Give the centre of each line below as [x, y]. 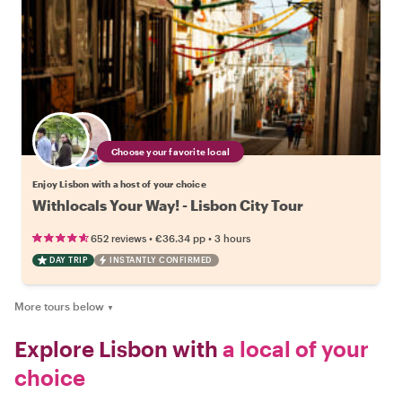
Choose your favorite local [171, 151]
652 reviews [118, 238]
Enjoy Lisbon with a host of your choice [119, 184]
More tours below [59, 306]
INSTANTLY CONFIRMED [161, 259]
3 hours [232, 238]
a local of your [293, 348]
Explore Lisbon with [116, 348]
